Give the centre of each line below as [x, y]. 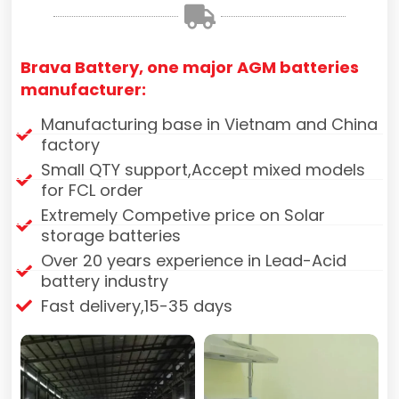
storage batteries [110, 235]
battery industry [104, 281]
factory [70, 144]
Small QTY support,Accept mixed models [203, 169]
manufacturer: [84, 89]
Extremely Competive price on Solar [183, 215]
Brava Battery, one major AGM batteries [190, 67]
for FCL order [92, 190]
